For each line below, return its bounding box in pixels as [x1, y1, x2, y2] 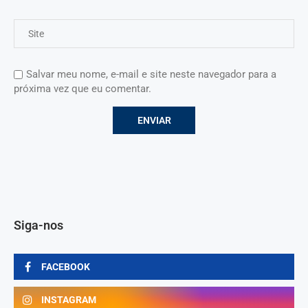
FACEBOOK [41, 261, 90, 273]
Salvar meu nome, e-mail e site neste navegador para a [26, 68, 276, 81]
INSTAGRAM [41, 294, 96, 306]
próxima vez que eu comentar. [14, 82, 151, 96]
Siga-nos [14, 218, 63, 233]
